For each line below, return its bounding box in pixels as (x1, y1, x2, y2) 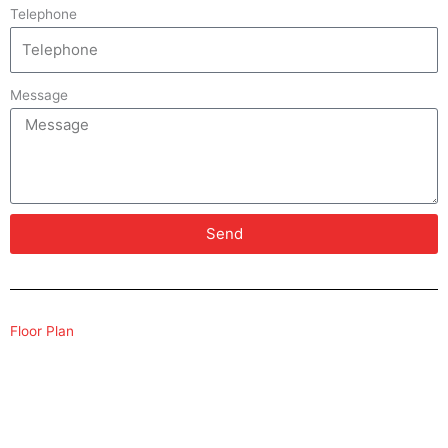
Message (10, 86, 68, 103)
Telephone (10, 6, 77, 23)
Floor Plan (10, 322, 74, 339)
